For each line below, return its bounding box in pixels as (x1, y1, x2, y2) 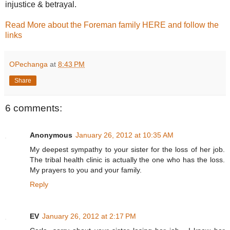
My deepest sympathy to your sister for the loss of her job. (30, 145, 225, 154)
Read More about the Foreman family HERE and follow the (5, 21, 219, 30)
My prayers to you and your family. (30, 165, 142, 174)
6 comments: (5, 103, 62, 114)
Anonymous (30, 130, 72, 139)
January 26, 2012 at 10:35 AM (75, 130, 174, 139)
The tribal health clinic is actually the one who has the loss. (30, 155, 225, 164)
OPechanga (9, 60, 48, 69)
